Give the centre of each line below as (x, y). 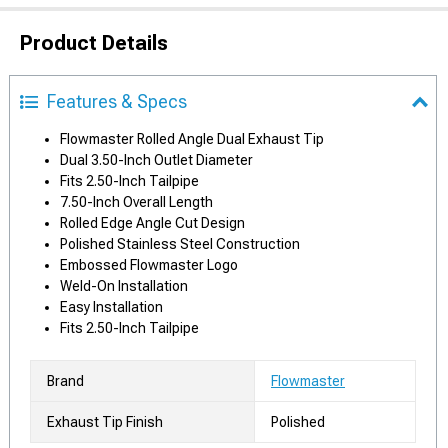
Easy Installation (111, 307)
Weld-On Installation (124, 286)
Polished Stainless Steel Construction (180, 244)
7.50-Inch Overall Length (136, 202)
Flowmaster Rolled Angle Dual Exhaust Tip (192, 139)
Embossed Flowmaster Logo (149, 265)
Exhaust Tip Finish (105, 422)
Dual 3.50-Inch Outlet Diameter (156, 160)
